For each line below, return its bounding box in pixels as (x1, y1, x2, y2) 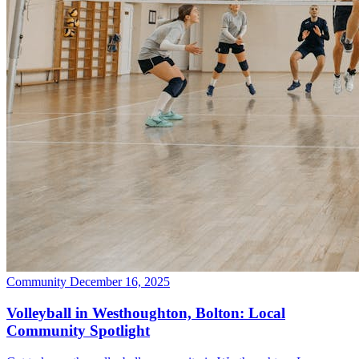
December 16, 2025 (70, 275, 170, 289)
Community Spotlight (6, 322, 150, 339)
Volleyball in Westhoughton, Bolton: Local (6, 305, 285, 321)
